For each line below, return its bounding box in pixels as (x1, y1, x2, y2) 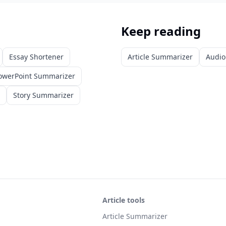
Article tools (102, 195, 145, 205)
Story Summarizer (13, 90, 74, 100)
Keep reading (121, 23, 201, 39)
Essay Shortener (9, 52, 64, 62)
